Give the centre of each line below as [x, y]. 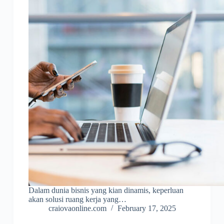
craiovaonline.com [77, 208]
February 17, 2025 [146, 208]
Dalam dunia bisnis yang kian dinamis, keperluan [106, 190]
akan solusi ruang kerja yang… [77, 199]
